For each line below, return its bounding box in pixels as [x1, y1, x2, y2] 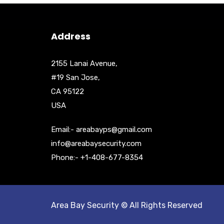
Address [51, 29, 90, 42]
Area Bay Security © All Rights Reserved [51, 200, 202, 210]
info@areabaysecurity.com [51, 138, 141, 148]
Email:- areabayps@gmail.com [51, 124, 152, 134]
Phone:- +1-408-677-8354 [51, 152, 143, 162]
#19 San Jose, [51, 72, 100, 82]
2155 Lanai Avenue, [51, 58, 117, 68]
